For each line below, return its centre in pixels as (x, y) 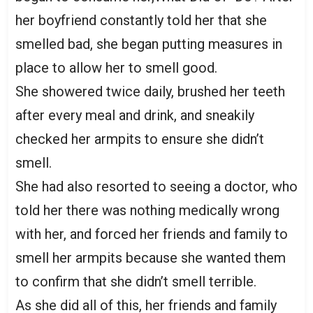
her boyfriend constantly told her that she (141, 20)
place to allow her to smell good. (116, 67)
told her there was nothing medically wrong (147, 210)
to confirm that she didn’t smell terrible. (136, 281)
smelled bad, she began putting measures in (149, 44)
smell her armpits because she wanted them (151, 257)
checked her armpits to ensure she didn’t (140, 139)
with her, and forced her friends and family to (152, 234)
